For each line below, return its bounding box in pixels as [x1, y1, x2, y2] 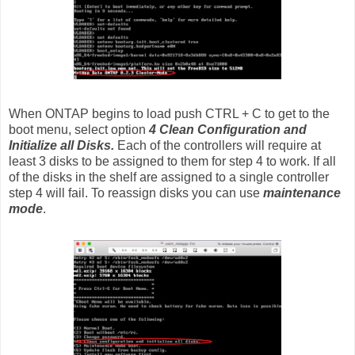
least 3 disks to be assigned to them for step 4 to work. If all [9, 154, 336, 168]
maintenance [263, 185, 341, 200]
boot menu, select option [9, 122, 149, 136]
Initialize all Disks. [9, 138, 117, 152]
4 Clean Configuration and [149, 122, 307, 136]
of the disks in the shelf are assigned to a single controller [9, 170, 329, 184]
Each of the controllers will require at [117, 138, 321, 152]
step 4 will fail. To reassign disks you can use [9, 185, 263, 200]
